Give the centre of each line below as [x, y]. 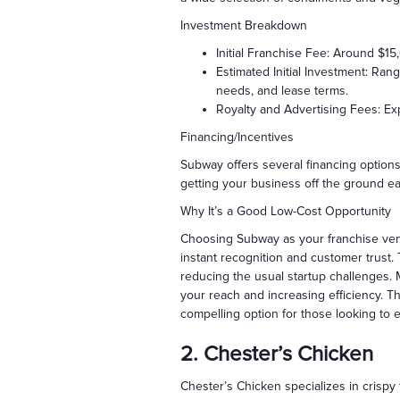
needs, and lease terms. [282, 91]
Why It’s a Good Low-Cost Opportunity [286, 212]
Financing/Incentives [237, 137]
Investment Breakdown [244, 26]
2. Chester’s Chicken [277, 354]
